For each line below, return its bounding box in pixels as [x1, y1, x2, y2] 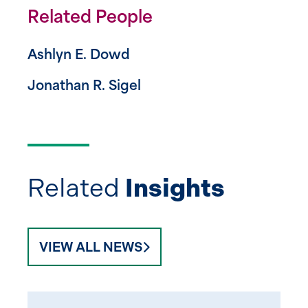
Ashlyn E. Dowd [27, 49, 130, 63]
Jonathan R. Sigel [27, 80, 141, 93]
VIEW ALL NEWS [39, 239, 142, 255]
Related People [27, 10, 153, 27]
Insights [125, 172, 225, 203]
